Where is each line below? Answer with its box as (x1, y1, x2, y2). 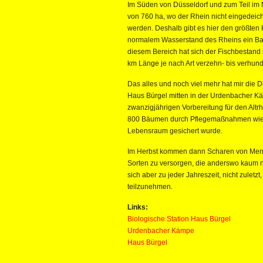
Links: (127, 203, 148, 211)
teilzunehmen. (127, 183, 173, 191)
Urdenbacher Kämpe (127, 227, 194, 235)
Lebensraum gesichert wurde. (127, 127, 222, 135)
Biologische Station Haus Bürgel (127, 215, 231, 223)
